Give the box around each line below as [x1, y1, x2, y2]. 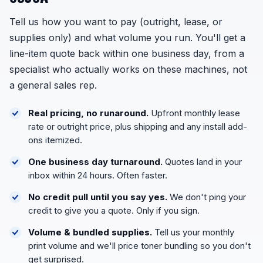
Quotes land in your [163, 156, 242, 168]
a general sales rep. [9, 79, 97, 92]
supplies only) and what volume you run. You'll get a [9, 32, 245, 44]
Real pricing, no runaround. [28, 107, 149, 119]
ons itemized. [28, 134, 82, 146]
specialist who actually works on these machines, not [9, 63, 247, 76]
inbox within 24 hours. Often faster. [28, 170, 167, 181]
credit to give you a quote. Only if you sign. [28, 205, 200, 217]
